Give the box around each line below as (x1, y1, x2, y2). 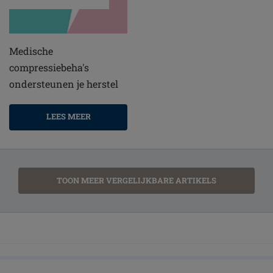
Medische (9, 44, 53, 58)
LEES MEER (46, 111, 91, 122)
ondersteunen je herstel (9, 77, 118, 91)
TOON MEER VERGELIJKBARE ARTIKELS (57, 175, 216, 186)
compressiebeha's (9, 61, 89, 74)
